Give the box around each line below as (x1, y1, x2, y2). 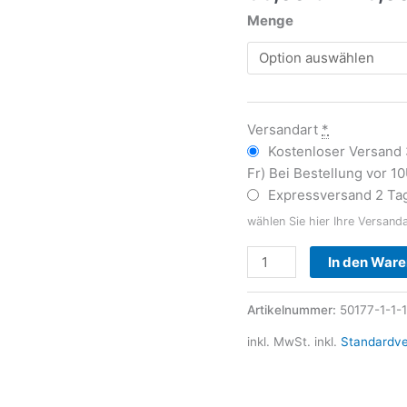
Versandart (247, 121, 318, 139)
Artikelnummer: (247, 302, 340, 317)
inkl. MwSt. (247, 333, 311, 349)
